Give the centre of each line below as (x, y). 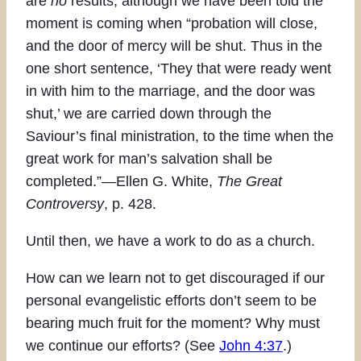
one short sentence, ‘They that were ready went (178, 68)
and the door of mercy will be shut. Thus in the (174, 46)
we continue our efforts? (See (122, 345)
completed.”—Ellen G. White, (121, 181)
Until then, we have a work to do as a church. (170, 241)
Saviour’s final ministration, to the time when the (180, 136)
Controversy (65, 203)
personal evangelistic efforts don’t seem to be (171, 300)
